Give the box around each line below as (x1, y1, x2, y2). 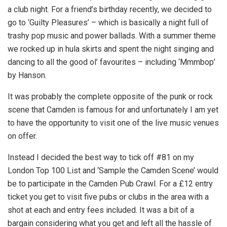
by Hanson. (8, 70, 47, 80)
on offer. (8, 131, 37, 141)
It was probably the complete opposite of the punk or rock (8, 91, 213, 101)
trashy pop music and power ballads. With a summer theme (8, 30, 216, 41)
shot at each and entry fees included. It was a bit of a (8, 205, 194, 215)
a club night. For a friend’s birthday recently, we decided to (8, 4, 212, 14)
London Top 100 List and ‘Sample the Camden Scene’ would (8, 165, 218, 175)
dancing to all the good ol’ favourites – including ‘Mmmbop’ (8, 57, 215, 67)
